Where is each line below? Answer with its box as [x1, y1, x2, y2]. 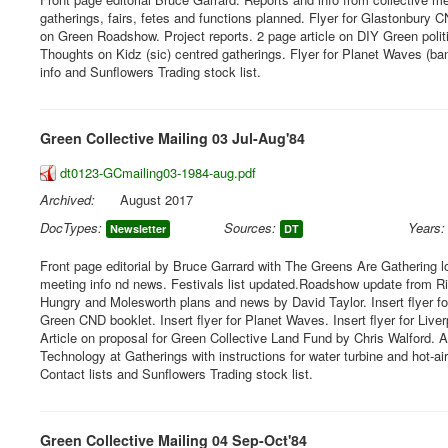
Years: [408, 218, 446, 237]
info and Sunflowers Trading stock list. [40, 62, 261, 81]
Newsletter [110, 221, 166, 236]
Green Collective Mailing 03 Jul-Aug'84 [40, 128, 305, 148]
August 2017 [120, 190, 193, 209]
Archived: [40, 190, 95, 209]
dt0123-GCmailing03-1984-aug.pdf [60, 163, 256, 182]
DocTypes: [40, 218, 102, 237]
